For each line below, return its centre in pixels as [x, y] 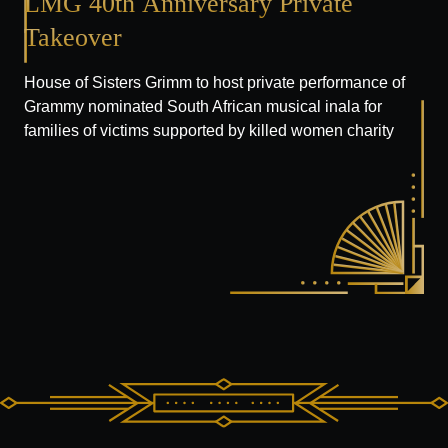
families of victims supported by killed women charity [209, 129]
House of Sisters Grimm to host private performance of [214, 81]
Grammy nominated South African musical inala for [203, 105]
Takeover [73, 37]
